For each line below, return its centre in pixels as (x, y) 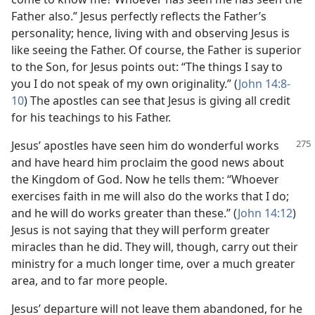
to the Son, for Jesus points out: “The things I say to (147, 67)
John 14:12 (265, 213)
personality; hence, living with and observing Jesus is (150, 33)
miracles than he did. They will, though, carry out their (155, 247)
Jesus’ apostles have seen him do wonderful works (145, 146)
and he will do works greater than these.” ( (124, 213)
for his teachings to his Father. (91, 117)
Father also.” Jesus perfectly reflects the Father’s (139, 16)
